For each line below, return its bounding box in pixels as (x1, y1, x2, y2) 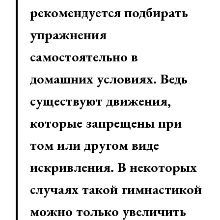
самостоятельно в (30, 48, 138, 66)
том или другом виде (30, 136, 159, 154)
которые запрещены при (30, 114, 182, 132)
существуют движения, (30, 92, 171, 110)
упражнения (30, 26, 107, 44)
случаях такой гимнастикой (30, 180, 202, 198)
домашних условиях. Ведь (30, 70, 188, 88)
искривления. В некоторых (30, 158, 197, 176)
